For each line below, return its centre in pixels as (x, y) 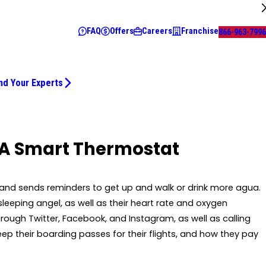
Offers (121, 31)
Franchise (200, 31)
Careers (157, 31)
